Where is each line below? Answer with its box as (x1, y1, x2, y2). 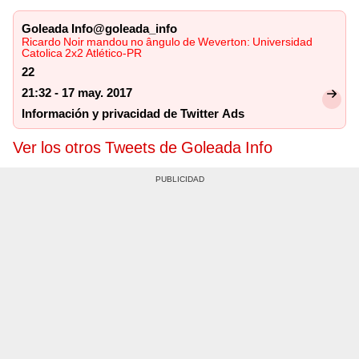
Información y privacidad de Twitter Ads (22, 107, 244, 122)
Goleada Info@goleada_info (22, 22, 177, 37)
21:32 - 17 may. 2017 (22, 86, 132, 101)
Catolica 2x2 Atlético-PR (22, 46, 142, 60)
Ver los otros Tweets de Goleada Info (13, 138, 272, 158)
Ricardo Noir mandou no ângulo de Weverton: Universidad (22, 35, 313, 49)
